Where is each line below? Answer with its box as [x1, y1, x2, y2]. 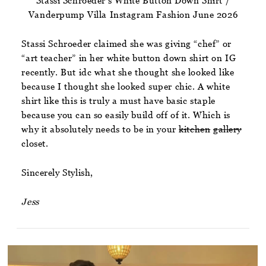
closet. [21, 138, 52, 148]
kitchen [179, 123, 211, 134]
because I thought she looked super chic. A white [21, 81, 230, 91]
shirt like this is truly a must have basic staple [21, 95, 216, 106]
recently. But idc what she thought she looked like [21, 66, 235, 77]
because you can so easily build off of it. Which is [21, 109, 230, 120]
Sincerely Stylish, [21, 167, 93, 178]
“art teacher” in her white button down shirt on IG [21, 52, 236, 63]
